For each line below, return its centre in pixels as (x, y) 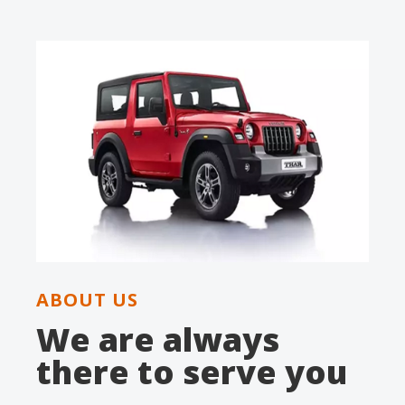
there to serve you (192, 372)
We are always (158, 339)
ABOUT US (88, 299)
